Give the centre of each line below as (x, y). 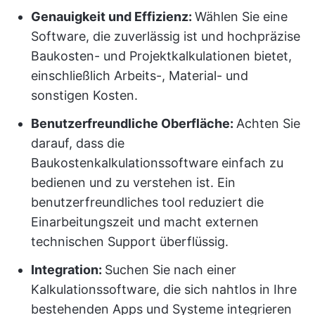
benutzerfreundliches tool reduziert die (147, 202)
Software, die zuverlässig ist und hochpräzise (166, 36)
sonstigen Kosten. (84, 95)
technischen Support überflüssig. (130, 242)
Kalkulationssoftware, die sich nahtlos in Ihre (164, 289)
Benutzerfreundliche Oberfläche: (134, 123)
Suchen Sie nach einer (171, 270)
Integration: (68, 270)
